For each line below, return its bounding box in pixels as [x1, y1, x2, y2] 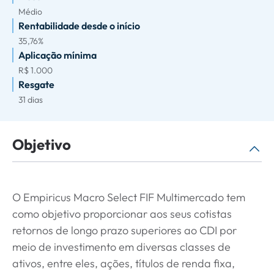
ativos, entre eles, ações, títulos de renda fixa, [12, 256, 235, 270]
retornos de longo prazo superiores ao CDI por [12, 223, 237, 237]
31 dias [18, 94, 43, 105]
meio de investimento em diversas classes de [12, 240, 231, 254]
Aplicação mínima [18, 49, 97, 61]
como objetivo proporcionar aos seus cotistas [12, 207, 232, 221]
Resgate [18, 78, 54, 91]
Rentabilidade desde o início [18, 20, 140, 32]
